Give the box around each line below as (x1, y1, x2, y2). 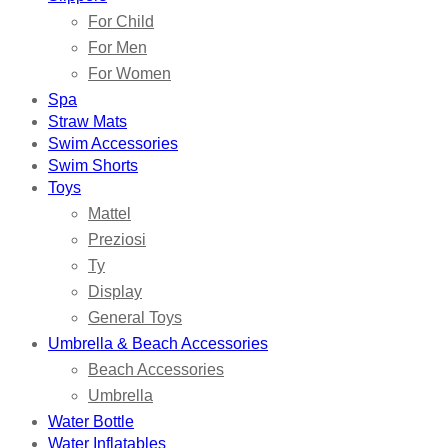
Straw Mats (48, 113, 127, 131)
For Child (88, 13, 154, 31)
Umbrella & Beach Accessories (48, 335, 268, 353)
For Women (88, 65, 171, 83)
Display (88, 283, 142, 301)
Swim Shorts (48, 157, 138, 175)
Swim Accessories (48, 135, 178, 153)
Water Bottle (48, 413, 134, 431)
